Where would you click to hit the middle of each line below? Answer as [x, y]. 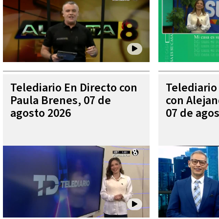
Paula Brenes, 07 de [61, 100]
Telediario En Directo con [74, 88]
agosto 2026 [41, 113]
